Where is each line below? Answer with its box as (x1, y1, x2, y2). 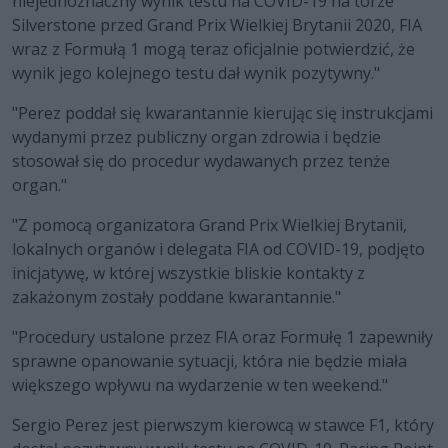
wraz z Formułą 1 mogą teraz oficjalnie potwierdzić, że (12, 38, 415, 61)
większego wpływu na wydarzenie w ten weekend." (12, 374, 388, 397)
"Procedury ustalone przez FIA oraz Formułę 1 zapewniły (12, 326, 433, 349)
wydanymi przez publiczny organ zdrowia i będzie (12, 126, 381, 149)
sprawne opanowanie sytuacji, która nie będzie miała (12, 350, 407, 373)
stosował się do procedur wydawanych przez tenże (12, 150, 390, 173)
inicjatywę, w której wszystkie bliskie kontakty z (12, 262, 365, 285)
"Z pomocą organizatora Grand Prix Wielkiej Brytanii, (12, 214, 407, 237)
